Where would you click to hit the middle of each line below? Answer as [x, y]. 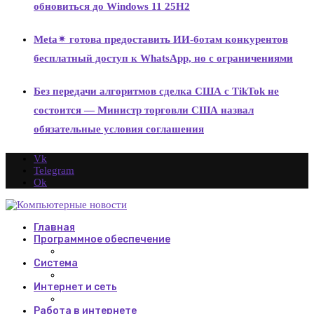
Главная [54, 227]
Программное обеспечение [102, 239]
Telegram [54, 170]
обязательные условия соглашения [119, 129]
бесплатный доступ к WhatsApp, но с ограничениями [163, 59]
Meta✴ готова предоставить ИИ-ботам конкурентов [161, 40]
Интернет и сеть [75, 287]
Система [56, 263]
